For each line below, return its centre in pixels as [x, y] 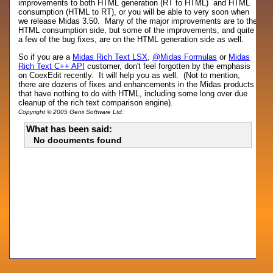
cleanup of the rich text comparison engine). [96, 103]
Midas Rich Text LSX [110, 57]
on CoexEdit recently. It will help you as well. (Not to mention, [129, 75]
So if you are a [46, 57]
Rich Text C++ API [52, 66]
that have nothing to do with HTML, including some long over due [133, 94]
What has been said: [69, 129]
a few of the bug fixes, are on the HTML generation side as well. [131, 39]
